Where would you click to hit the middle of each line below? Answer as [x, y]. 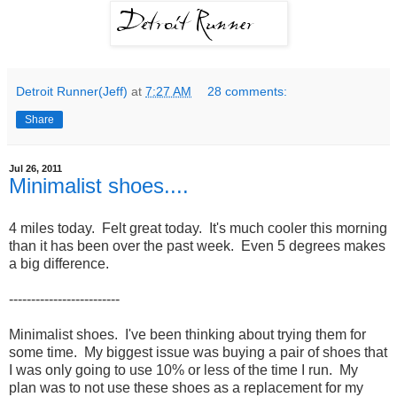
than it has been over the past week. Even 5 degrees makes [197, 245]
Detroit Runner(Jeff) [72, 91]
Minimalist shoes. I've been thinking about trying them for [187, 334]
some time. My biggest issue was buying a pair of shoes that [198, 352]
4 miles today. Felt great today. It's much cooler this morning [198, 228]
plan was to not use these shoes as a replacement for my [186, 387]
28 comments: [248, 91]
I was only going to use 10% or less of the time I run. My [183, 370]
